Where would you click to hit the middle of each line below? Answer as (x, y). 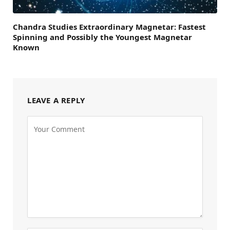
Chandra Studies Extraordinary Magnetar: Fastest (109, 26)
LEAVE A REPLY (56, 100)
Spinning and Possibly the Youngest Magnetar (102, 37)
